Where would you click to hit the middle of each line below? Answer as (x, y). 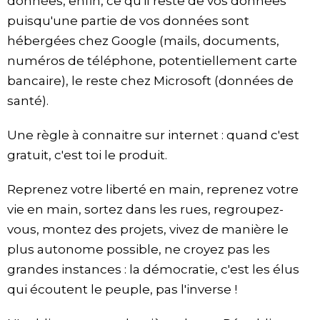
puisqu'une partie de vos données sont (128, 21)
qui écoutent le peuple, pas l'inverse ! (122, 290)
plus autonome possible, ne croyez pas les (139, 250)
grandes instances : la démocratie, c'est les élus (153, 270)
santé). (28, 101)
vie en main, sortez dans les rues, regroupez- (145, 210)
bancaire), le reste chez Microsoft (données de (150, 81)
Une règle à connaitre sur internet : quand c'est (153, 135)
